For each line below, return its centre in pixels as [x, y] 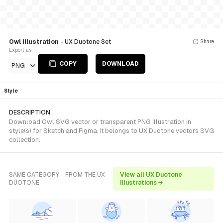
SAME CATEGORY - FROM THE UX [57, 175]
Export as [20, 50]
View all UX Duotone [151, 175]
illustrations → [142, 183]
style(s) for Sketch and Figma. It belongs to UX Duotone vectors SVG [111, 131]
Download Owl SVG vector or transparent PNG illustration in [100, 122]
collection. [25, 140]
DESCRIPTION [30, 112]
